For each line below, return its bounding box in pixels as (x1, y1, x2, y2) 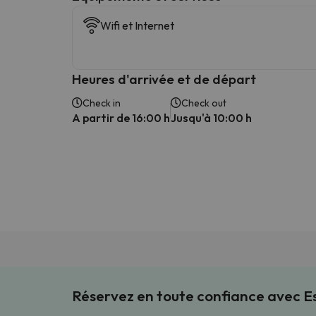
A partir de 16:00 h (72, 110, 170, 125)
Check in (83, 96, 121, 109)
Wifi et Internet (100, 18, 174, 32)
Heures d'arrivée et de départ (72, 70, 256, 87)
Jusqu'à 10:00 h (171, 110, 252, 125)
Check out (181, 96, 226, 109)
